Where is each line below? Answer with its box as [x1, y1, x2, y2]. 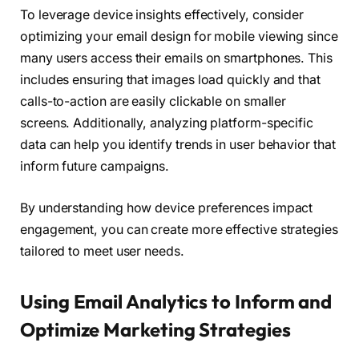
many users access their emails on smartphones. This [20, 50, 333, 67]
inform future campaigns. [20, 159, 170, 175]
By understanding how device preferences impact [20, 200, 313, 216]
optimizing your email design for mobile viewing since [20, 29, 338, 45]
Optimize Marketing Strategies [20, 317, 291, 341]
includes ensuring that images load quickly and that [20, 72, 321, 88]
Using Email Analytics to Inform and [20, 288, 333, 313]
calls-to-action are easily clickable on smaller [20, 94, 287, 110]
